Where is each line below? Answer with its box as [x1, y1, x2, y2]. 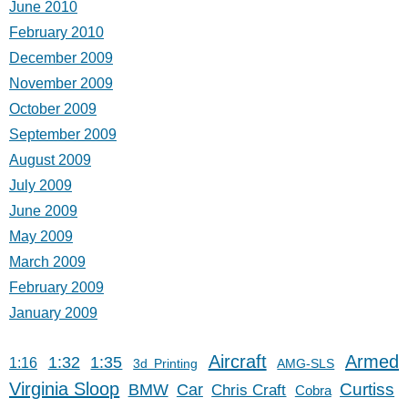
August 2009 [9, 151, 91, 168]
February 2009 [9, 279, 104, 295]
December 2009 [9, 49, 113, 66]
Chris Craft [211, 381, 287, 399]
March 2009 [9, 253, 86, 270]
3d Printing [133, 355, 198, 371]
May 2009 [9, 228, 73, 244]
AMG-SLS [277, 355, 335, 371]
